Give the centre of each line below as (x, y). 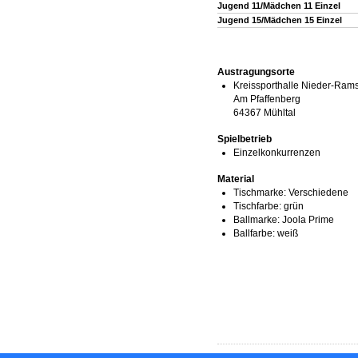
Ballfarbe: (254, 234)
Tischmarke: (260, 193)
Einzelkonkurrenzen (277, 153)
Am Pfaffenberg (267, 99)
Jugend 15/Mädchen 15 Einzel (280, 20)
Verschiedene (317, 193)
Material (236, 179)
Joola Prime (307, 220)
